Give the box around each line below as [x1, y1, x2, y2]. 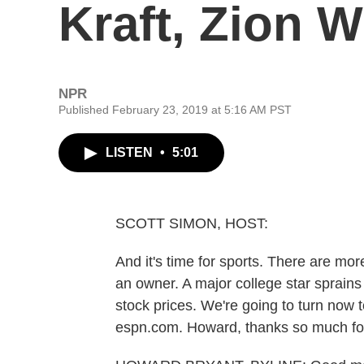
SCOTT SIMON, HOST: [115, 215, 268, 232]
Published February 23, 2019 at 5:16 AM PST [58, 103, 292, 116]
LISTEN [106, 145, 156, 159]
